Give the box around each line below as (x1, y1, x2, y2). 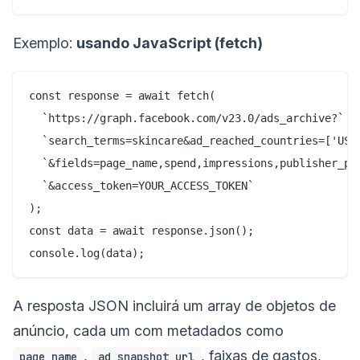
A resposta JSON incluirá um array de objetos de (13, 297, 336, 315)
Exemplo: (13, 35, 76, 52)
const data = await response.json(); (29, 224, 254, 238)
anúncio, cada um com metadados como (13, 322, 284, 340)
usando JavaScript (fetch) (76, 35, 263, 52)
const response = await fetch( (29, 89, 215, 103)
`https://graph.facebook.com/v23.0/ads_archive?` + (29, 112, 357, 125)
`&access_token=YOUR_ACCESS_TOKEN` (29, 179, 254, 193)
